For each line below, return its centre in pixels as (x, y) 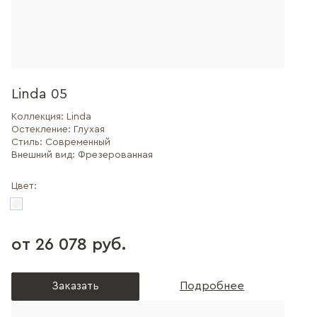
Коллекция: (39, 117)
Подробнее (212, 286)
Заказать (75, 286)
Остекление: (42, 129)
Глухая (89, 129)
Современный (78, 142)
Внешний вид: (45, 155)
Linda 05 (39, 94)
